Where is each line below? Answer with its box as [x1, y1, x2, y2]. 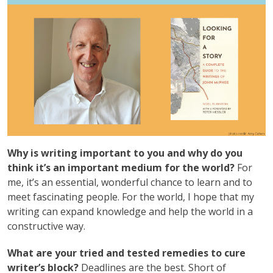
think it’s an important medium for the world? [7, 160, 237, 174]
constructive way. [7, 219, 85, 233]
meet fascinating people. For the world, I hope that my [7, 190, 254, 204]
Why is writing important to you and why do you [7, 146, 243, 160]
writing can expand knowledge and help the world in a [7, 204, 253, 218]
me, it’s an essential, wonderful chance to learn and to [7, 175, 252, 189]
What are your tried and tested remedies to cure [7, 246, 246, 260]
